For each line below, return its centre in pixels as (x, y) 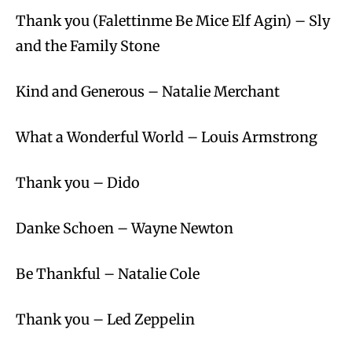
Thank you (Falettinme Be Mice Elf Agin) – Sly (173, 21)
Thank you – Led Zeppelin (105, 320)
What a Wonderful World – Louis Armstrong (167, 137)
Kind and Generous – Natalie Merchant (148, 92)
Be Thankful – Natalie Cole (108, 274)
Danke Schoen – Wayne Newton (125, 229)
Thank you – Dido (78, 183)
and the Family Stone (88, 46)
